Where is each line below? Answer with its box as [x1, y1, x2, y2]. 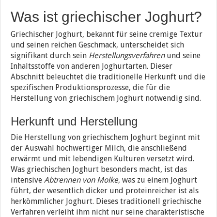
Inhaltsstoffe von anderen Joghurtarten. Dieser [11, 62, 173, 71]
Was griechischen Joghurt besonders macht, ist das [11, 165, 187, 174]
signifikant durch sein [11, 51, 89, 61]
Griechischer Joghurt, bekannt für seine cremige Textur [11, 30, 203, 39]
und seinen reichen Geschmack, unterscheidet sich [11, 40, 185, 50]
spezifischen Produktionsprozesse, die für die [11, 83, 170, 93]
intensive [11, 175, 45, 185]
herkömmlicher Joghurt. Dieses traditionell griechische [11, 197, 202, 206]
